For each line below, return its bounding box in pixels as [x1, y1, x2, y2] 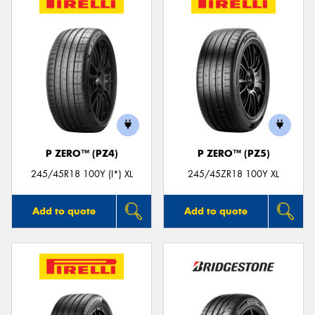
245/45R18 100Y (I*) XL [30, 167, 133, 180]
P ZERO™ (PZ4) [45, 147, 118, 160]
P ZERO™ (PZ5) [197, 147, 270, 160]
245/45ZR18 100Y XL [188, 167, 279, 180]
